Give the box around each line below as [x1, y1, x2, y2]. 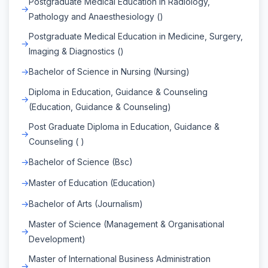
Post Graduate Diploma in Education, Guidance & [29, 121, 220, 132]
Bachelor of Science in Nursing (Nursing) [29, 66, 190, 77]
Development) [29, 233, 86, 244]
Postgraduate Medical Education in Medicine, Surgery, [29, 31, 243, 41]
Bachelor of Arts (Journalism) [29, 198, 143, 209]
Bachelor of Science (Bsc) [29, 156, 133, 167]
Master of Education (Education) [29, 177, 156, 188]
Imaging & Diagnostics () [29, 45, 124, 56]
